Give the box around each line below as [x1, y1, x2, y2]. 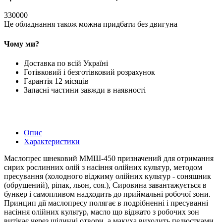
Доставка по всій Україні [24, 58, 108, 67]
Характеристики [24, 137, 80, 146]
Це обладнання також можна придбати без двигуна [4, 20, 177, 29]
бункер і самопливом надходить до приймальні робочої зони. [4, 189, 211, 198]
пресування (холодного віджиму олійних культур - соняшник [4, 171, 211, 180]
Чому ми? [4, 39, 39, 48]
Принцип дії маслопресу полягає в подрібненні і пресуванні [4, 198, 208, 207]
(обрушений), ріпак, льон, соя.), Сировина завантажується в [4, 180, 207, 189]
